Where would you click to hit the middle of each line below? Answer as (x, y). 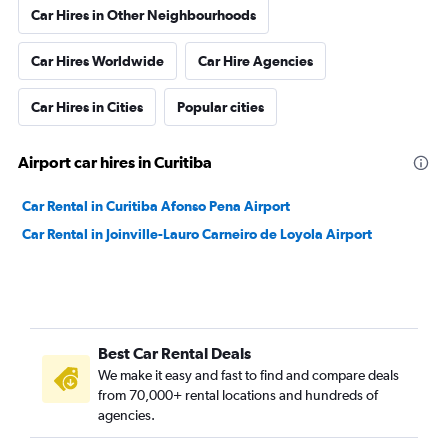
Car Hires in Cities (87, 107)
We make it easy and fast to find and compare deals (248, 375)
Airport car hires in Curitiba (115, 162)
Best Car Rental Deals (174, 353)
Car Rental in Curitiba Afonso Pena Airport (156, 206)
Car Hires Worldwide (97, 61)
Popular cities (220, 107)
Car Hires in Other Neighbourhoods (143, 15)
